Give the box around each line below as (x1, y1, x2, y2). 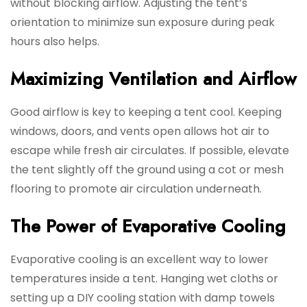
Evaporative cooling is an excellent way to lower (10, 251, 269, 268)
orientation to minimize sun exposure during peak (10, 14, 275, 31)
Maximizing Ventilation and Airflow (10, 66, 297, 93)
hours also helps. (10, 34, 99, 50)
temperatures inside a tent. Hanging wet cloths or (10, 271, 278, 287)
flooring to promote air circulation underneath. (10, 181, 262, 197)
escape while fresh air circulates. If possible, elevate (10, 143, 289, 159)
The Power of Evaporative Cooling (10, 213, 286, 240)
